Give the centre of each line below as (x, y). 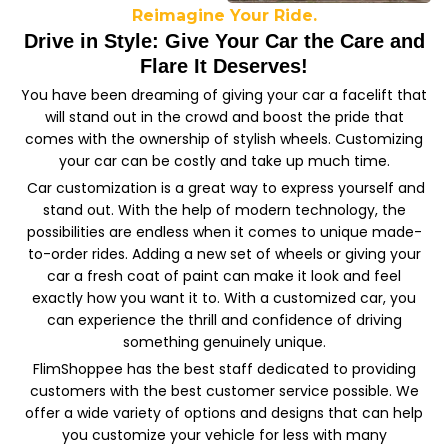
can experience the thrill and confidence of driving (224, 320)
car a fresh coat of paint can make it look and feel (224, 276)
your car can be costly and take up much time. (224, 161)
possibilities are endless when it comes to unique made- (224, 232)
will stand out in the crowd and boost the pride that (224, 117)
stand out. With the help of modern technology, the (224, 210)
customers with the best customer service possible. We (224, 391)
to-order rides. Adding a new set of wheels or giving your (224, 254)
